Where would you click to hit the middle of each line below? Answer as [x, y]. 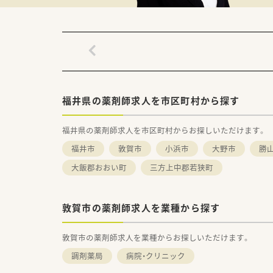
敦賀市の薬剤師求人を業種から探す [141, 207]
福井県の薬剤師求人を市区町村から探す [151, 100]
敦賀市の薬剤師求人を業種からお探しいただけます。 [156, 237]
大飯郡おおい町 [99, 167]
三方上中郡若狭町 [182, 167]
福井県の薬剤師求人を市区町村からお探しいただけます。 [164, 130]
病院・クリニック [156, 255]
